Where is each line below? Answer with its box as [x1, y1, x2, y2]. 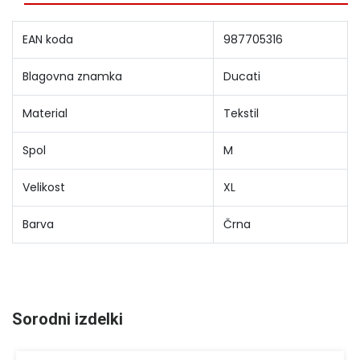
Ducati [223, 67, 260, 84]
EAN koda [22, 31, 73, 47]
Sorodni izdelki [12, 309, 123, 329]
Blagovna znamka [22, 67, 122, 84]
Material [22, 104, 67, 121]
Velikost [22, 178, 65, 195]
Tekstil [223, 104, 259, 121]
